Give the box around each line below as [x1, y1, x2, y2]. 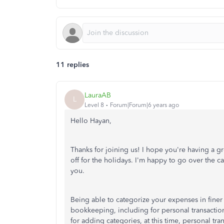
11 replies [56, 60, 89, 69]
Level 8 [84, 101, 104, 108]
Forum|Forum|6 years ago [110, 101, 179, 108]
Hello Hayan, [70, 116, 111, 125]
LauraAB [84, 90, 111, 99]
